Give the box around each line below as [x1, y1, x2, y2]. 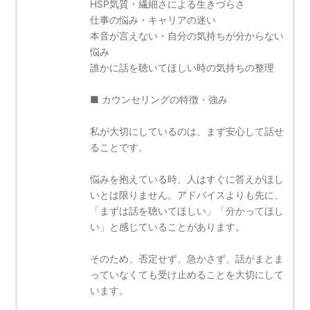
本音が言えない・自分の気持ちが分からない [90, 29, 284, 42]
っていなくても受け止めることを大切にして [90, 268, 284, 280]
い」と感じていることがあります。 [90, 220, 246, 232]
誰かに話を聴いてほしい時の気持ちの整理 [90, 61, 275, 73]
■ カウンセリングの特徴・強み [90, 93, 228, 105]
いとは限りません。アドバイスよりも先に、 [90, 188, 284, 201]
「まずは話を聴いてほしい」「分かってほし [90, 204, 284, 217]
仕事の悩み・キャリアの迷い [90, 13, 217, 26]
